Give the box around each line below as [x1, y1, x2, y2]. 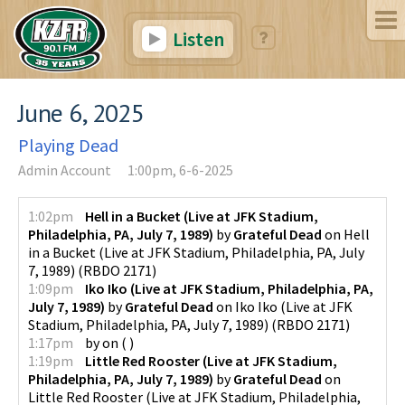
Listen [168, 26, 224, 52]
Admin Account [18, 160, 111, 179]
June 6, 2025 [18, 95, 145, 129]
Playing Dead [18, 133, 118, 156]
